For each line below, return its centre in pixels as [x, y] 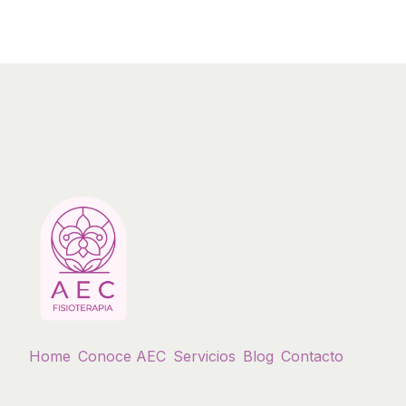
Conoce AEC [122, 356]
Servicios [204, 356]
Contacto [312, 356]
